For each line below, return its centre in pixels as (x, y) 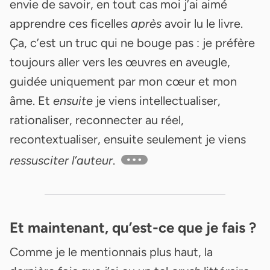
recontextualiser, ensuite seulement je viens (128, 139)
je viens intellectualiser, (157, 100)
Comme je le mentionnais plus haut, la (111, 252)
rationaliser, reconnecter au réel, (97, 120)
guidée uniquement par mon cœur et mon (123, 81)
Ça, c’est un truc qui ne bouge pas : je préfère (132, 42)
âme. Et (31, 100)
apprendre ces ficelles (70, 23)
